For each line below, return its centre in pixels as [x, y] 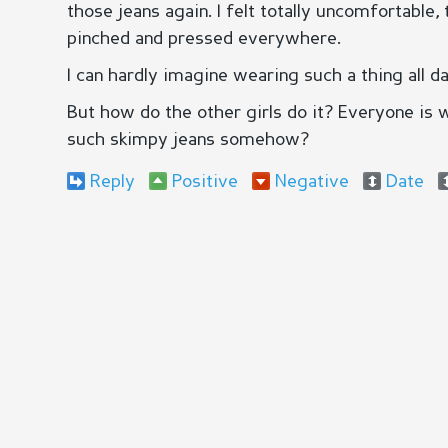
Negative [312, 182]
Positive [205, 182]
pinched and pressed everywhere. [204, 39]
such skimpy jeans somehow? [188, 140]
